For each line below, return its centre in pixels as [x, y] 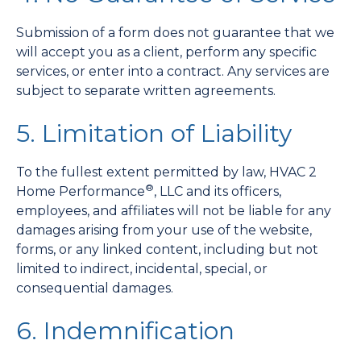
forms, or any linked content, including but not [167, 249]
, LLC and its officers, [218, 191]
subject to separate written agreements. [146, 91]
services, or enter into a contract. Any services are [173, 71]
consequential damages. [95, 288]
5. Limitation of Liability [154, 133]
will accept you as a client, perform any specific [166, 52]
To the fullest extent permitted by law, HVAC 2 [166, 172]
